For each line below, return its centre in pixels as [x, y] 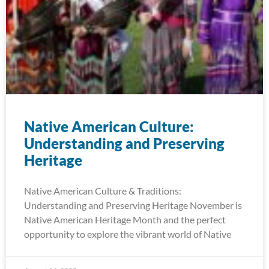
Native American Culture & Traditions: [103, 191]
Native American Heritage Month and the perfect [125, 219]
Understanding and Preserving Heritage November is [133, 205]
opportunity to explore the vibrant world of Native [128, 234]
